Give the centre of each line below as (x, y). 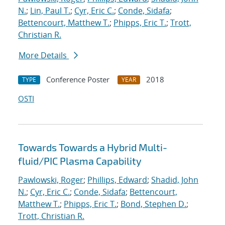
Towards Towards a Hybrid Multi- (93, 147)
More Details (44, 55)
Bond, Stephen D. (153, 204)
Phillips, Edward (117, 180)
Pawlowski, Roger (51, 180)
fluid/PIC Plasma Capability (80, 161)
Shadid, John (175, 180)
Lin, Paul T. (50, 11)
